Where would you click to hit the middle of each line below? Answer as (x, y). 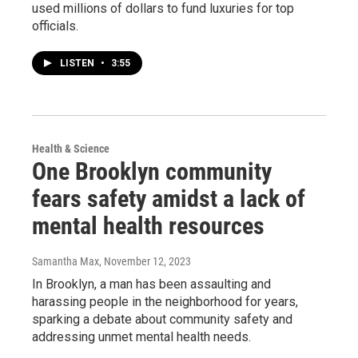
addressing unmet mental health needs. (141, 337)
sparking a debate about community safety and (162, 319)
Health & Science (71, 149)
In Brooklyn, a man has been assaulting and (151, 284)
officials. (55, 26)
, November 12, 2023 (145, 261)
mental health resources (148, 226)
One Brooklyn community (152, 171)
